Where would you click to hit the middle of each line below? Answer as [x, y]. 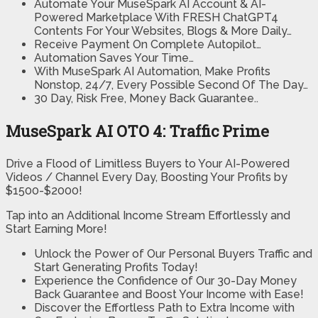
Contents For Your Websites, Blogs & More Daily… [163, 31]
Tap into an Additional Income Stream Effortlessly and [148, 216]
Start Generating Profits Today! [116, 268]
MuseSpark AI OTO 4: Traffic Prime [137, 131]
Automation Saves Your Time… [114, 58]
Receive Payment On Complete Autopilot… [148, 45]
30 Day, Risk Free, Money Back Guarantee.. [146, 99]
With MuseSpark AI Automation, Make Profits [152, 72]
